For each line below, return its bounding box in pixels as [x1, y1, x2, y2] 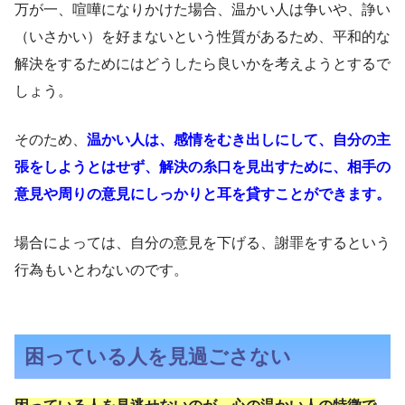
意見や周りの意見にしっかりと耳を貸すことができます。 [14, 186, 391, 202]
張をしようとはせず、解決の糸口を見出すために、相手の [14, 159, 391, 175]
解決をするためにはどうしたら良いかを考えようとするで [14, 56, 391, 72]
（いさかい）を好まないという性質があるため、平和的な [14, 29, 391, 45]
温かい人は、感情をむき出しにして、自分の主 [87, 132, 391, 148]
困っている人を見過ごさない [24, 344, 292, 368]
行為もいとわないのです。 [14, 262, 188, 278]
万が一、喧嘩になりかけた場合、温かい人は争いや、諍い [14, 2, 391, 18]
